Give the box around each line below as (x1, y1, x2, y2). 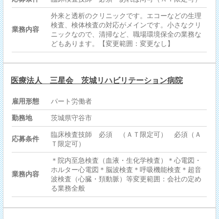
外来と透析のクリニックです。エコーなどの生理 (51, 12, 202, 20)
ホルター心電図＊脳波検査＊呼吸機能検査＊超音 (51, 166, 202, 174)
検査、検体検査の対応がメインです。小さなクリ (51, 21, 202, 29)
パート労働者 (51, 97, 92, 106)
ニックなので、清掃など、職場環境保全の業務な (51, 30, 202, 39)
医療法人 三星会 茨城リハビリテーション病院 (10, 76, 183, 85)
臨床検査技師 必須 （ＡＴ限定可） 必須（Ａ (51, 131, 202, 139)
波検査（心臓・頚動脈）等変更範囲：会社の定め (51, 175, 202, 183)
